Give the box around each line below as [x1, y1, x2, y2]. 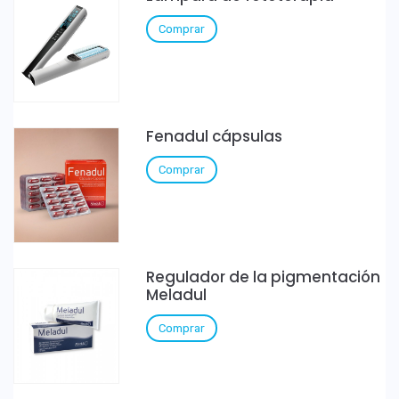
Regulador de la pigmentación [146, 265, 381, 288]
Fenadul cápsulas [146, 125, 283, 147]
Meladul [146, 283, 208, 305]
